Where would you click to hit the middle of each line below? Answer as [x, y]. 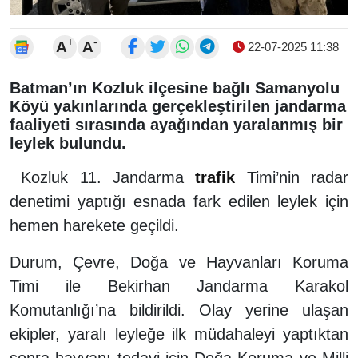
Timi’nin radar [292, 177]
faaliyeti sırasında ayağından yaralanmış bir [176, 124]
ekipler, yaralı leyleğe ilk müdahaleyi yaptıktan [179, 334]
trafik [215, 177]
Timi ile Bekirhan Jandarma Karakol [179, 286]
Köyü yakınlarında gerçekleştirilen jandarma [178, 106]
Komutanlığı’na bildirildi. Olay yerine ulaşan [179, 310]
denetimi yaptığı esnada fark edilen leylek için [179, 201]
